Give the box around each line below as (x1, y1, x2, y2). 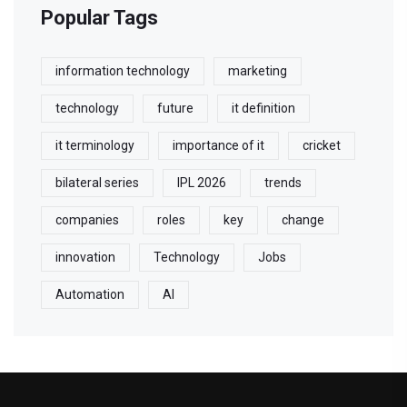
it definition (232, 101, 295, 116)
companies (55, 213, 119, 228)
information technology (55, 64, 190, 79)
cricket (303, 138, 341, 154)
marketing (228, 64, 287, 79)
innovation (55, 250, 115, 265)
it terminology (55, 138, 134, 154)
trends (264, 175, 302, 191)
